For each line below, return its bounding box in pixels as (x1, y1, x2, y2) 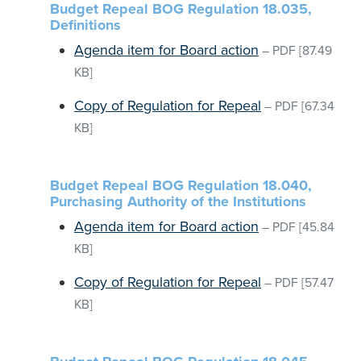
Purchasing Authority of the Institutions (50, 193, 306, 210)
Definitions (50, 16, 121, 34)
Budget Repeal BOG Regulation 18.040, (50, 176, 312, 194)
